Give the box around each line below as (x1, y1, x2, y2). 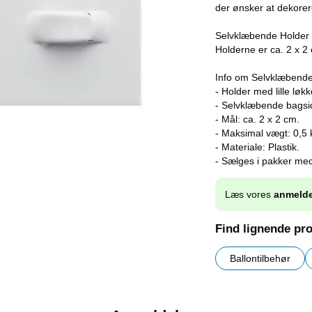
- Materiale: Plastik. (215, 141, 299, 153)
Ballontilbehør (230, 253, 290, 265)
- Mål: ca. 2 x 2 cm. (215, 114, 299, 125)
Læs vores (225, 189, 274, 201)
